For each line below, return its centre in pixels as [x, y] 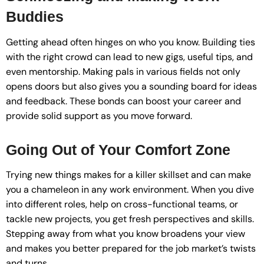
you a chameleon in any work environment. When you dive [130, 190]
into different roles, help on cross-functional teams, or [122, 204]
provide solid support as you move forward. [99, 115]
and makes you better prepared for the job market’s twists [131, 249]
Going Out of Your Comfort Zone [118, 149]
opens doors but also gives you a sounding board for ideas [131, 86]
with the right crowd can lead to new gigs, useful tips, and [129, 57]
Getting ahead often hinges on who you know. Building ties [131, 42]
